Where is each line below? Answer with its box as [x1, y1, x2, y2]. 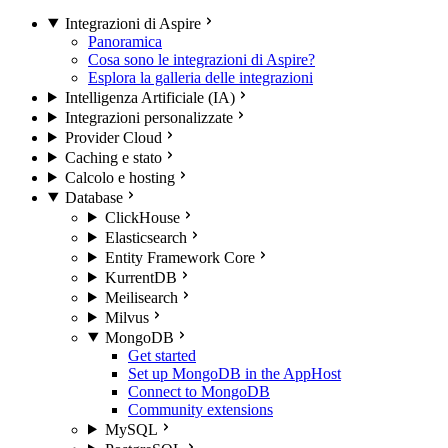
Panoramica [88, 32, 162, 50]
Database [64, 188, 123, 206]
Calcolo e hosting [64, 168, 175, 186]
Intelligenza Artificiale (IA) [64, 88, 235, 106]
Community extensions [128, 400, 273, 418]
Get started [128, 346, 196, 364]
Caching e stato [64, 148, 162, 166]
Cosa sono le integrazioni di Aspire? [88, 50, 315, 68]
